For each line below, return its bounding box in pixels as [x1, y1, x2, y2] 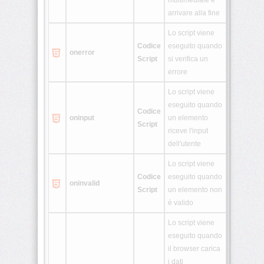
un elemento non [168, 186, 222, 194]
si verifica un [168, 55, 208, 64]
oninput [70, 114, 94, 123]
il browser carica [168, 245, 220, 253]
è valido [168, 199, 193, 207]
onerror [70, 48, 95, 57]
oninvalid [70, 179, 100, 188]
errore [168, 68, 187, 77]
